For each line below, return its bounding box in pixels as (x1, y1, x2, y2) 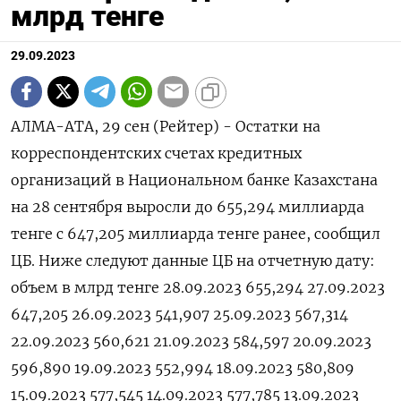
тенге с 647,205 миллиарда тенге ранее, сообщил (11, 224, 380, 243)
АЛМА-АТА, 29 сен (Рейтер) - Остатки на (11, 116, 320, 135)
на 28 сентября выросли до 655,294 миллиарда (11, 197, 364, 216)
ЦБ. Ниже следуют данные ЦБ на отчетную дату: (11, 251, 375, 269)
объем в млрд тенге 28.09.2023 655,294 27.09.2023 (11, 277, 385, 296)
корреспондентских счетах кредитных (11, 143, 302, 162)
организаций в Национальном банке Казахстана (11, 170, 378, 189)
